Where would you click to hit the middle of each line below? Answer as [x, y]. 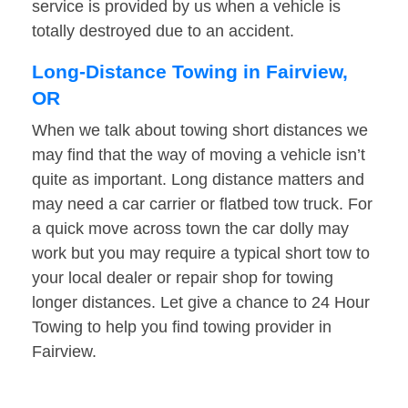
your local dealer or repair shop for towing [183, 278]
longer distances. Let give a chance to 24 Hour [201, 303]
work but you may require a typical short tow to [201, 254]
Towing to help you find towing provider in [182, 327]
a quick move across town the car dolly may [190, 229]
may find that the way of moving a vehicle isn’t [199, 155]
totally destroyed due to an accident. [163, 31]
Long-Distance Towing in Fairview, [190, 72]
